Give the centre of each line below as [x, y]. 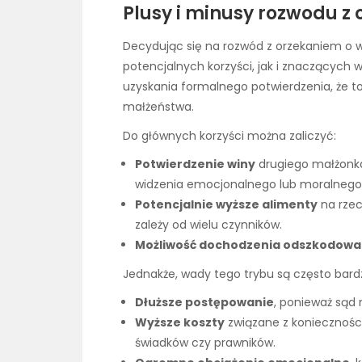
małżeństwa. [158, 107]
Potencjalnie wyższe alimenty [226, 205]
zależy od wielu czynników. [208, 225]
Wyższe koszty [180, 323]
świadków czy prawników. [205, 343]
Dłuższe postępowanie [204, 303]
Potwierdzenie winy [195, 164]
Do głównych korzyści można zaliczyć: [229, 136]
